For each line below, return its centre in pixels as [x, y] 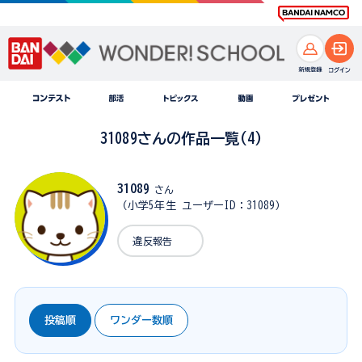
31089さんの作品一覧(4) [181, 139]
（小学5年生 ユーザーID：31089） [201, 205]
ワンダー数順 [141, 321]
